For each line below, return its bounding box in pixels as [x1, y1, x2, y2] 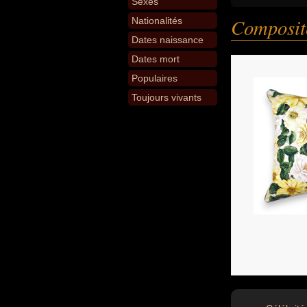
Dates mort [132, 53, 180, 64]
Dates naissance [132, 34, 204, 45]
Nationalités [132, 15, 182, 26]
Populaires [132, 73, 177, 84]
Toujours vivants [132, 92, 201, 103]
